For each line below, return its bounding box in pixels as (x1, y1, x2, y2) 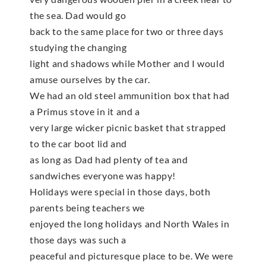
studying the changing (30, 41, 127, 53)
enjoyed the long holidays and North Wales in (30, 217, 230, 229)
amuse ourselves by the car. (30, 73, 150, 85)
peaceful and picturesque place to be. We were (30, 249, 234, 261)
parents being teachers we (30, 201, 145, 213)
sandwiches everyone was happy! (30, 169, 176, 181)
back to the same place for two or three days (30, 25, 224, 37)
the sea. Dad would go (30, 9, 126, 21)
